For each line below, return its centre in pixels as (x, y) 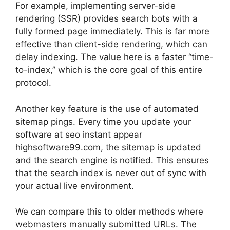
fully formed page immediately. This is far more (112, 32)
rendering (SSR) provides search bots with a (107, 19)
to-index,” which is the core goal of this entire (109, 70)
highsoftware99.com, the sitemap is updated (108, 147)
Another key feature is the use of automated (107, 109)
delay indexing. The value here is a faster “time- (114, 57)
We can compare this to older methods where (109, 212)
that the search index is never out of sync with (111, 173)
